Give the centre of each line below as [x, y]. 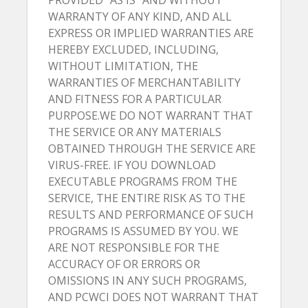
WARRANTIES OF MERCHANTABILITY [144, 82]
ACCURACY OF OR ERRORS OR [124, 264]
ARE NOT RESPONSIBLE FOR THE [134, 247]
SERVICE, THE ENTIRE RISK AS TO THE [147, 198]
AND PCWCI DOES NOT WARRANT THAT [153, 297]
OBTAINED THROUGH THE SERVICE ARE [152, 148]
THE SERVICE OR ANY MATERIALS [135, 132]
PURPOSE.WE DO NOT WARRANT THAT [151, 115]
